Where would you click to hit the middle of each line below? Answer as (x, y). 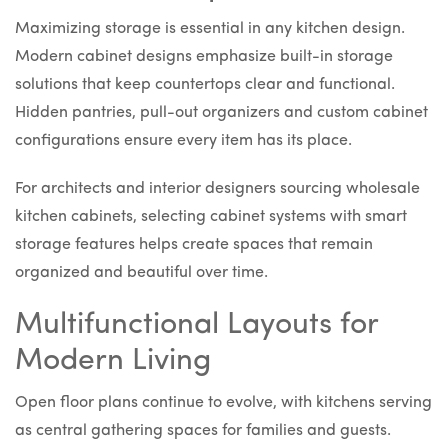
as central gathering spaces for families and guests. (203, 431)
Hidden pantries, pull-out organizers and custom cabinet (221, 113)
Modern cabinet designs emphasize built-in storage (204, 57)
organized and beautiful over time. (141, 273)
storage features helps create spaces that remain (194, 245)
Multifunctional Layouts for (196, 325)
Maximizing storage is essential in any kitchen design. (210, 29)
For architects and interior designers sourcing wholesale (217, 189)
